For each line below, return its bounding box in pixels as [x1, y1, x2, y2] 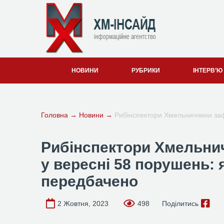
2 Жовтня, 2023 [57, 199, 108, 207]
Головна [41, 111, 68, 119]
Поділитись [162, 199, 198, 207]
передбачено [41, 173, 138, 189]
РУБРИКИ [131, 67, 160, 74]
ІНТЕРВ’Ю [193, 67, 222, 74]
